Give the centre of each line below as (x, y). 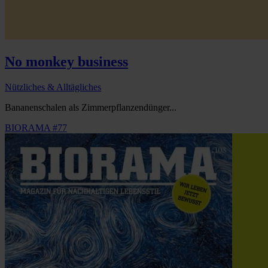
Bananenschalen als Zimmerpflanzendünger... (91, 108)
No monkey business (66, 62)
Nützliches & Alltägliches (53, 87)
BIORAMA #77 (36, 128)
